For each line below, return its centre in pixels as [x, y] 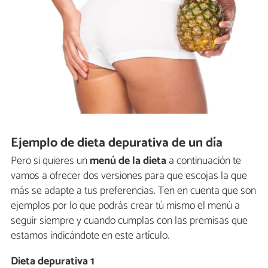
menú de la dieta [128, 161]
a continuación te [204, 161]
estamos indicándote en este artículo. [90, 236]
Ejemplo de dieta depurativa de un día [117, 143]
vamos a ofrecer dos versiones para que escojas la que [129, 176]
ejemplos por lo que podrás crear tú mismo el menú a [125, 206]
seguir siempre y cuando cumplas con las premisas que [129, 221]
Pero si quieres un [50, 161]
